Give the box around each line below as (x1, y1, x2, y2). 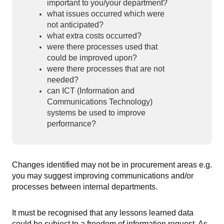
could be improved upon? (47, 53, 137, 62)
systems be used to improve (47, 108, 145, 117)
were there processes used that (47, 42, 157, 51)
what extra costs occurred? (47, 31, 141, 40)
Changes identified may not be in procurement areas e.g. (12, 160, 212, 169)
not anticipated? (47, 20, 103, 29)
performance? (47, 119, 96, 128)
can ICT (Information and (47, 86, 134, 95)
